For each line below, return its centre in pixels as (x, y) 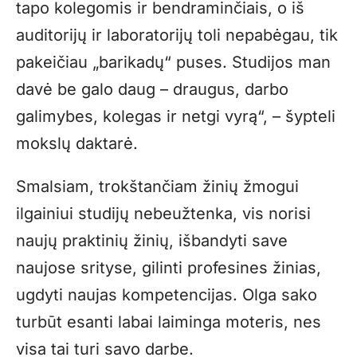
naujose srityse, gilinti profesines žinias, (169, 268)
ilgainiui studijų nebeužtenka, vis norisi (163, 214)
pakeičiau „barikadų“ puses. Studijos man (173, 63)
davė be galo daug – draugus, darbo (152, 90)
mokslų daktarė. (77, 144)
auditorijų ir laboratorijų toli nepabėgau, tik (177, 35)
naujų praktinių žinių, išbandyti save (152, 241)
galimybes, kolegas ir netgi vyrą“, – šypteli (176, 117)
